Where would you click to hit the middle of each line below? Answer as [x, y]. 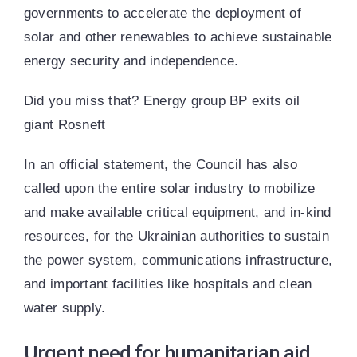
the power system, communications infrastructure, [178, 261]
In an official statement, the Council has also [161, 165]
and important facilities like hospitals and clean [168, 284]
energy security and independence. [131, 61]
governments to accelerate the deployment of [162, 14]
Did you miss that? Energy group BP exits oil [162, 101]
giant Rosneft [65, 125]
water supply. [65, 308]
